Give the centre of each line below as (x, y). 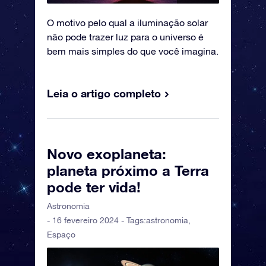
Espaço (61, 234)
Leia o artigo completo (104, 93)
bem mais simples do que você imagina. (133, 51)
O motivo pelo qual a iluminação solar (127, 22)
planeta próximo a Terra (128, 170)
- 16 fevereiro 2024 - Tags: (96, 220)
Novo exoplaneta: (107, 153)
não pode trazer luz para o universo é (125, 37)
